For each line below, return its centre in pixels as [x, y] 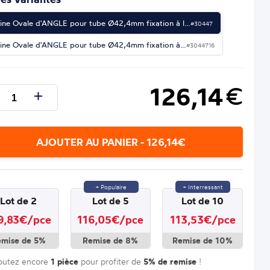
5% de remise [170, 261]
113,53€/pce [202, 219]
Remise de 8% [111, 240]
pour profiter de [111, 261]
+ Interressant [203, 187]
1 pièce [64, 261]
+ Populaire [111, 187]
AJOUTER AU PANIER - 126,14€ [110, 142]
